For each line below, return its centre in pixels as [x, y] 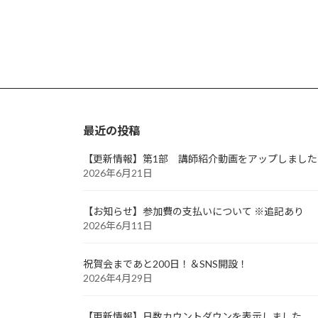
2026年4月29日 [118, 278]
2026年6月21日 [118, 172]
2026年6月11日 [118, 225]
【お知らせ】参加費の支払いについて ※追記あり [193, 211]
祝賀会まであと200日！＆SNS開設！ [165, 263]
